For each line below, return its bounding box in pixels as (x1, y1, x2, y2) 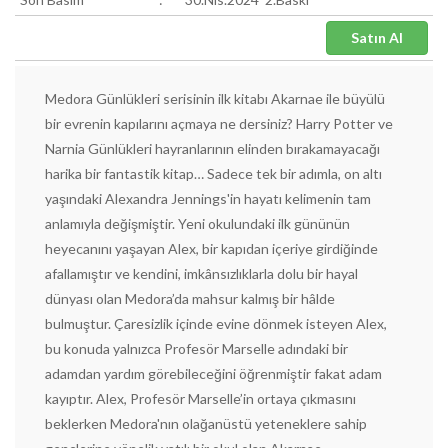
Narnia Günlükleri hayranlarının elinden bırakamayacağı (45, 140, 380, 157)
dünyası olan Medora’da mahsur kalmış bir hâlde (45, 290, 335, 307)
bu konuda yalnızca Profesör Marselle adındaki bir (45, 340, 348, 357)
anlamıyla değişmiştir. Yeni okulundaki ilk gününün (45, 215, 350, 232)
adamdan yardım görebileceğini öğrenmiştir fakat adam (45, 365, 382, 382)
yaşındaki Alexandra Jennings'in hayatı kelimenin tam (45, 190, 371, 207)
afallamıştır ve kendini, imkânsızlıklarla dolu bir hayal (45, 265, 358, 282)
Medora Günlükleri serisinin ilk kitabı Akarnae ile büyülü (45, 90, 385, 107)
